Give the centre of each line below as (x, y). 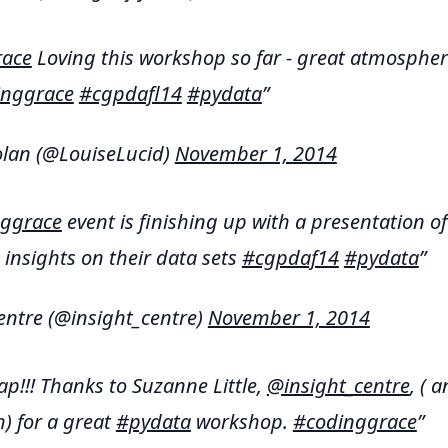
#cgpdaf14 (290, 257)
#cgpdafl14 (130, 93)
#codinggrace (354, 421)
